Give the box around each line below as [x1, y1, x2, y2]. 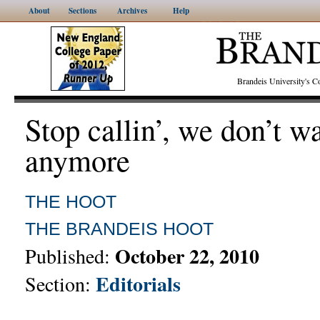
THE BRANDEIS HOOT [25, 219, 214, 239]
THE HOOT [25, 191, 116, 211]
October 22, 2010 [115, 241, 259, 271]
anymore [25, 139, 130, 180]
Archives [117, 5, 147, 16]
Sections [68, 5, 96, 16]
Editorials [96, 269, 181, 299]
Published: [25, 242, 115, 269]
